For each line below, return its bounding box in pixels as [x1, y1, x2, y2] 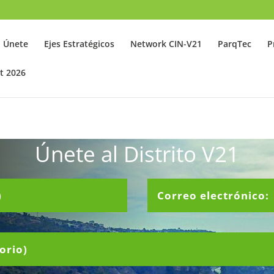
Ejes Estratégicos [44, 37, 115, 50]
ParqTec [218, 37, 252, 50]
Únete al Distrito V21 [35, 139, 239, 168]
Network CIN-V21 [130, 37, 202, 50]
